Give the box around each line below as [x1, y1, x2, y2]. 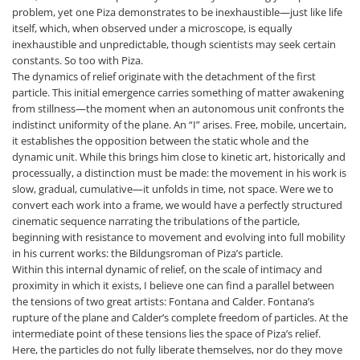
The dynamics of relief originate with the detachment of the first [12, 69, 316, 84]
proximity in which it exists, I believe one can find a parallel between [12, 278, 334, 292]
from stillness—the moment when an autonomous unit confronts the [12, 101, 344, 116]
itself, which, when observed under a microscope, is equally [12, 21, 292, 35]
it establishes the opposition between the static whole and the [12, 133, 309, 148]
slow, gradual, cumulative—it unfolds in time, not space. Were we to [12, 182, 333, 196]
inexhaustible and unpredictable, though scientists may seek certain [12, 37, 336, 51]
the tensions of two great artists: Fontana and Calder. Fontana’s [12, 294, 314, 309]
